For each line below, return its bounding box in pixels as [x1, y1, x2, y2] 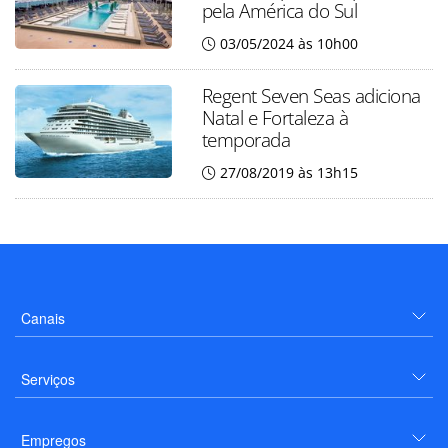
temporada [201, 126, 291, 153]
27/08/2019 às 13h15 [219, 163, 358, 182]
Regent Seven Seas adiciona [201, 82, 421, 109]
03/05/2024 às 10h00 [219, 34, 358, 53]
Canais [21, 308, 65, 328]
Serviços [21, 369, 75, 389]
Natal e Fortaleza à [201, 104, 349, 131]
